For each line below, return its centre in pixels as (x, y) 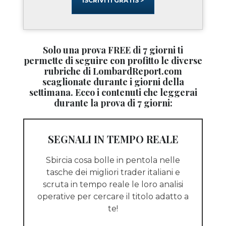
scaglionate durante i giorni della (113, 82)
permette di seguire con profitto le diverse (113, 61)
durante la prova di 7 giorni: (113, 103)
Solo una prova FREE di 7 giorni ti (113, 50)
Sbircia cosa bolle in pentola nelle (113, 160)
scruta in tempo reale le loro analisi (113, 185)
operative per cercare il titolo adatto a (113, 197)
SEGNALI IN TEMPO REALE (113, 139)
